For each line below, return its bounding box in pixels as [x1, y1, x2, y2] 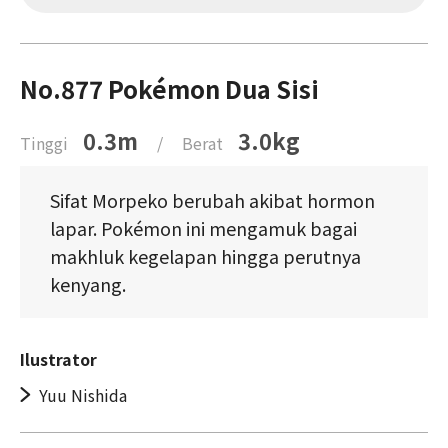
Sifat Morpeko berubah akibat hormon [50, 187, 375, 214]
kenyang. [50, 271, 126, 298]
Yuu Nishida [39, 383, 127, 408]
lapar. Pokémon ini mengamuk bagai [50, 215, 357, 242]
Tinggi [20, 131, 68, 156]
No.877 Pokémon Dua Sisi [20, 71, 319, 107]
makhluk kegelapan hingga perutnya [50, 243, 361, 270]
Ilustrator [20, 347, 97, 372]
